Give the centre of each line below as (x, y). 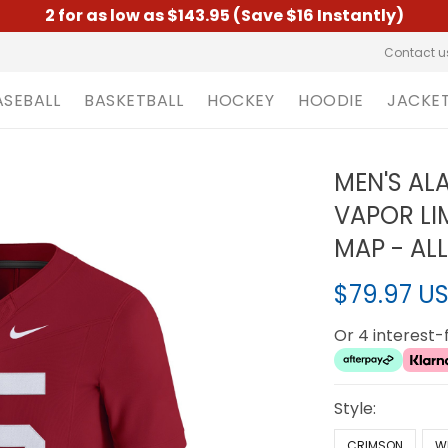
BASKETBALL (133, 100)
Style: (355, 408)
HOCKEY (240, 100)
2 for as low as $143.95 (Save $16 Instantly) (224, 15)
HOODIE (330, 100)
